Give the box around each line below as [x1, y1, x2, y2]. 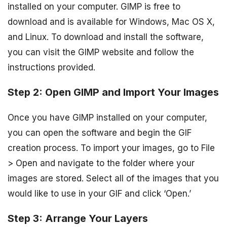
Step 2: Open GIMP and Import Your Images [8, 86, 219, 98]
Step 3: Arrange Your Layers [8, 212, 148, 224]
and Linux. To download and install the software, [8, 32, 204, 43]
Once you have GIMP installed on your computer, [8, 112, 207, 123]
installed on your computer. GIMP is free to [8, 2, 180, 12]
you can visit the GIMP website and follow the [8, 47, 194, 58]
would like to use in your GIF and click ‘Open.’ [8, 188, 191, 199]
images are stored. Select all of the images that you [8, 173, 219, 183]
